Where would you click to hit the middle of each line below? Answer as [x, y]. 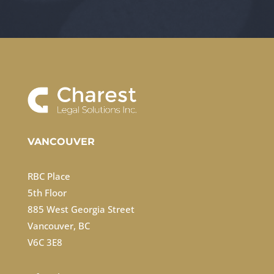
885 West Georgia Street [81, 209]
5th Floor [47, 193]
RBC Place [49, 176]
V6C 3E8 [45, 243]
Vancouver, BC [58, 226]
